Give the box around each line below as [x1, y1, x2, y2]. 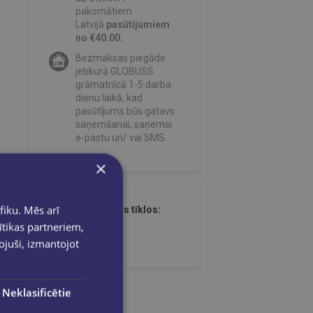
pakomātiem [75, 6, 132, 17]
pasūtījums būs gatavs [75, 105, 175, 117]
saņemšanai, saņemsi [75, 119, 172, 131]
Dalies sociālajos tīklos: [48, 204, 161, 216]
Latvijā [75, 19, 106, 31]
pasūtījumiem [105, 19, 170, 31]
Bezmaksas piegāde [75, 52, 166, 64]
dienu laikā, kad [75, 92, 143, 104]
